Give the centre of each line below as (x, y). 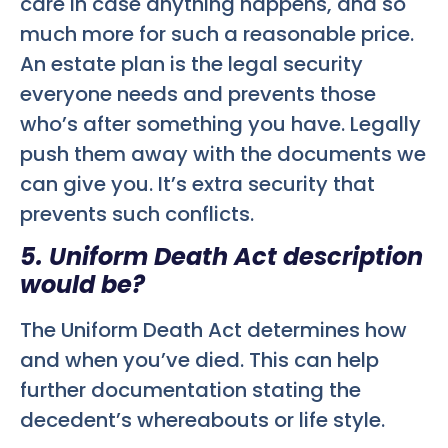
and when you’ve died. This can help (199, 360)
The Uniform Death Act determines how (213, 330)
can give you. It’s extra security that (197, 183)
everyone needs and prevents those (198, 93)
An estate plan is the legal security (191, 63)
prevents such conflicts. (137, 213)
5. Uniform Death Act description (221, 257)
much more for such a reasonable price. (217, 33)
